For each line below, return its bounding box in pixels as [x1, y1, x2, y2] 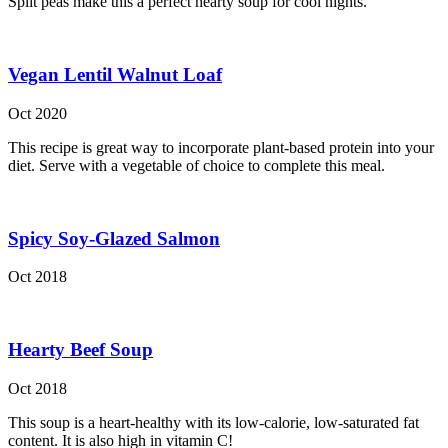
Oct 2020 [8, 104, 67, 122]
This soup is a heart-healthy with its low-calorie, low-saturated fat [8, 413, 419, 431]
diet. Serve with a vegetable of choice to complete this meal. [8, 156, 385, 174]
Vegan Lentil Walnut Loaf [8, 64, 222, 86]
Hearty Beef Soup [8, 339, 153, 361]
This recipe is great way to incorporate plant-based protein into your [8, 138, 434, 156]
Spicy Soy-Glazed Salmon [8, 227, 220, 249]
